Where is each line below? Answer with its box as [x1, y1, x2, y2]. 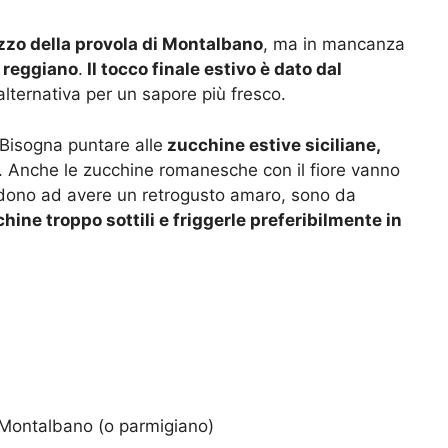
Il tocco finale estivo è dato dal [83, 59, 342, 80]
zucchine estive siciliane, [163, 134, 381, 155]
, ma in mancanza [263, 34, 405, 55]
